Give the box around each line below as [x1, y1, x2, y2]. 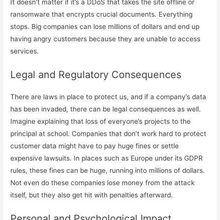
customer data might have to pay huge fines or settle [10, 142, 179, 150]
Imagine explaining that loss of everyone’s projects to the [10, 117, 191, 126]
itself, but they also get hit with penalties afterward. [10, 191, 173, 199]
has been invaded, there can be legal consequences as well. [10, 105, 201, 113]
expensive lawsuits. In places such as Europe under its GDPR [10, 154, 203, 163]
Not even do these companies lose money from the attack [10, 179, 195, 187]
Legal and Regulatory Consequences [10, 69, 182, 81]
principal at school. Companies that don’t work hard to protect [10, 130, 207, 138]
